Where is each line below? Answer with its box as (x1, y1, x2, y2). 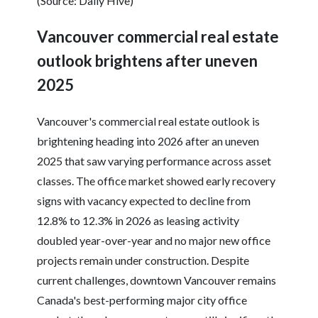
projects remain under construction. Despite (37, 253, 250, 268)
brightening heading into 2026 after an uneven (37, 134, 260, 148)
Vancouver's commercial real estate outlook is (37, 114, 261, 128)
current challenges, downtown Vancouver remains (37, 273, 277, 287)
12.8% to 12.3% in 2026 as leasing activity (37, 214, 240, 228)
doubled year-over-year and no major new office (37, 234, 271, 248)
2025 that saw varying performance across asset (37, 154, 272, 168)
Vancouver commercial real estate (37, 27, 280, 47)
